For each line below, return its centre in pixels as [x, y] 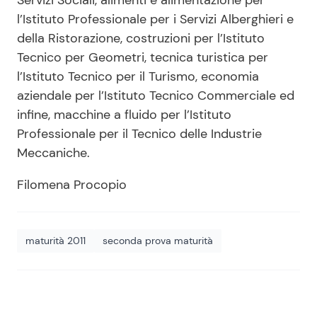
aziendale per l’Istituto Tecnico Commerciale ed [156, 96]
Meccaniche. [53, 153]
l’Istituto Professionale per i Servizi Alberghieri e [155, 19]
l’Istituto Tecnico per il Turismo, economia [138, 76]
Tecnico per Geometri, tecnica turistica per [143, 57]
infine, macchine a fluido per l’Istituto [124, 115]
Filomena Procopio [72, 185]
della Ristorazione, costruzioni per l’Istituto [141, 38]
